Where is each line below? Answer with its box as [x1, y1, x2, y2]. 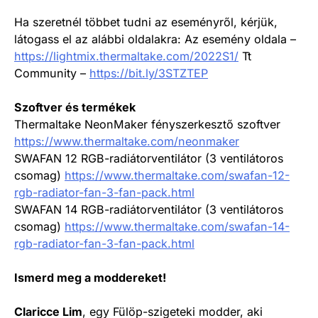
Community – [14, 65, 89, 80]
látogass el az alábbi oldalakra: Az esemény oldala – [14, 31, 296, 46]
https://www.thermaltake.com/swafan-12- [65, 168, 290, 182]
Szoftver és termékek [14, 99, 136, 114]
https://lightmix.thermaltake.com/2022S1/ [14, 48, 238, 63]
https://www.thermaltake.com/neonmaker [14, 133, 239, 148]
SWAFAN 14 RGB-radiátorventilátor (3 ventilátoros [14, 202, 283, 216]
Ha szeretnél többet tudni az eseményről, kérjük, [14, 14, 278, 29]
